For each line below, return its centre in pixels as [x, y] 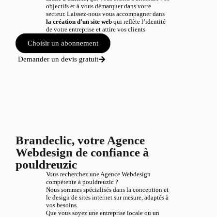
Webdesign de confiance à [83, 152]
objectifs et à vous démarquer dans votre [98, 6]
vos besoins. [62, 205]
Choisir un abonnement [63, 43]
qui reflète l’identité [139, 22]
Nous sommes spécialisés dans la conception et [107, 190]
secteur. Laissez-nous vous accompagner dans [105, 14]
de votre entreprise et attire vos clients [95, 29]
